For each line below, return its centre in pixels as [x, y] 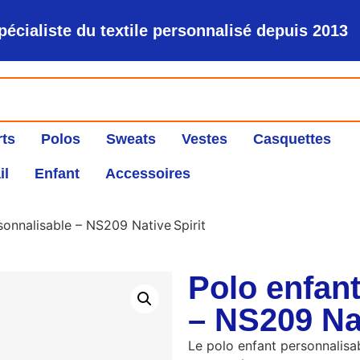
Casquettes [292, 139]
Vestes [204, 139]
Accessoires [147, 174]
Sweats [131, 139]
